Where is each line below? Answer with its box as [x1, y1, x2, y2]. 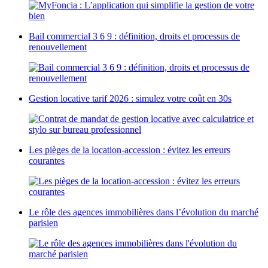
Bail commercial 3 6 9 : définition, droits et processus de [29, 31, 240, 42]
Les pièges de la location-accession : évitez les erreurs [29, 145, 230, 156]
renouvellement [29, 42, 87, 53]
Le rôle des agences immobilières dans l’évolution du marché [29, 207, 258, 218]
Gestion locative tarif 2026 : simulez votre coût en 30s [29, 93, 232, 104]
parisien [29, 218, 58, 229]
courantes [29, 156, 65, 166]
